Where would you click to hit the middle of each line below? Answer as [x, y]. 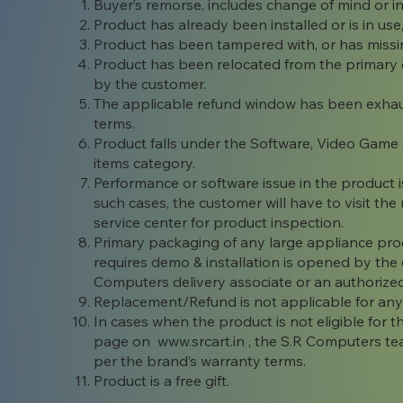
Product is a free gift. [162, 381]
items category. [147, 163]
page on [126, 341]
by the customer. [150, 84]
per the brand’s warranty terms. [200, 361]
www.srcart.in [201, 341]
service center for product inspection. [219, 223]
